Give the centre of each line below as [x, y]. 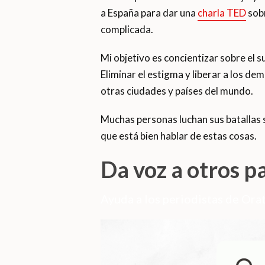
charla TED [222, 13]
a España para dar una [149, 13]
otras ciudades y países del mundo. [177, 91]
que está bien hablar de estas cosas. [178, 136]
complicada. [127, 30]
